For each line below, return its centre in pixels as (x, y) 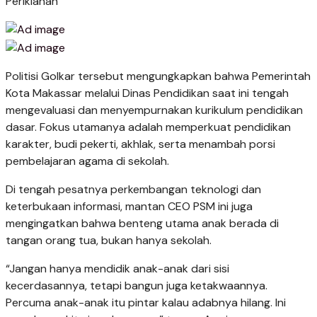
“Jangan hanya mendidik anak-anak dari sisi (117, 268)
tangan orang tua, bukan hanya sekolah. (109, 240)
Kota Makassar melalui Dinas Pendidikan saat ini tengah (147, 93)
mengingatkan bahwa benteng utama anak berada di (142, 223)
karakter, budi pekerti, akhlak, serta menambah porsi (140, 144)
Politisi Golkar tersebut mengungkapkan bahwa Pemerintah (158, 76)
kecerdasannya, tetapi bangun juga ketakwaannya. (137, 285)
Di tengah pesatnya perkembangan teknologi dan (133, 189)
